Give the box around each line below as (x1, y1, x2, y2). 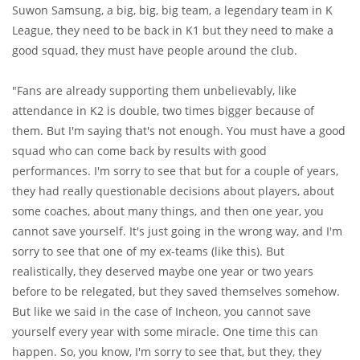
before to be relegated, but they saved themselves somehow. (12, 283, 340, 299)
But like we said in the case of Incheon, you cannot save (12, 303, 311, 319)
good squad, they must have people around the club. (12, 42, 301, 58)
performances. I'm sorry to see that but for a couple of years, (12, 162, 338, 178)
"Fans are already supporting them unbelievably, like (12, 82, 297, 98)
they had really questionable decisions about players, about (12, 182, 334, 198)
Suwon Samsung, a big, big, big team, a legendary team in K (12, 2, 333, 18)
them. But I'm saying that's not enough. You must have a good (12, 122, 346, 138)
